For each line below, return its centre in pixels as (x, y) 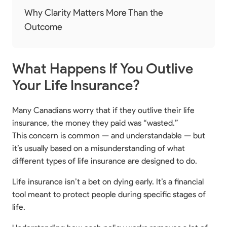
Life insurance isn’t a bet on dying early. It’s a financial (108, 181)
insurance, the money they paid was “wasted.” (95, 123)
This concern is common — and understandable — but (109, 135)
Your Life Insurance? (76, 85)
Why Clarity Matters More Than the (94, 12)
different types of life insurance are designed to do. (105, 161)
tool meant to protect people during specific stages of (109, 194)
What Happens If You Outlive (103, 68)
